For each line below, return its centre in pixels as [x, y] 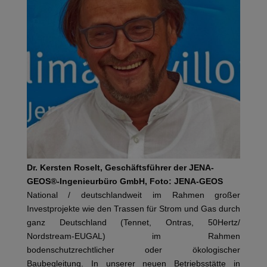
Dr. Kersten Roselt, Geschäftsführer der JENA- [120, 168]
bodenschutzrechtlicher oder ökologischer [133, 250]
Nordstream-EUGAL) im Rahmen [133, 236]
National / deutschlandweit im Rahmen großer [133, 195]
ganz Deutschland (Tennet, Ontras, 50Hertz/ [133, 223]
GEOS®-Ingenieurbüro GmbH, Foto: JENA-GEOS [125, 181]
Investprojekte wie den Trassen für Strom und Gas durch [133, 209]
